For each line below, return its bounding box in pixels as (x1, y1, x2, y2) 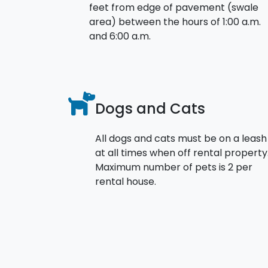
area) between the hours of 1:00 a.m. (89, 14, 261, 29)
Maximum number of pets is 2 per (95, 160, 252, 174)
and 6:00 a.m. (89, 29, 151, 43)
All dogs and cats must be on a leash (95, 131, 267, 145)
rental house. (95, 174, 156, 188)
